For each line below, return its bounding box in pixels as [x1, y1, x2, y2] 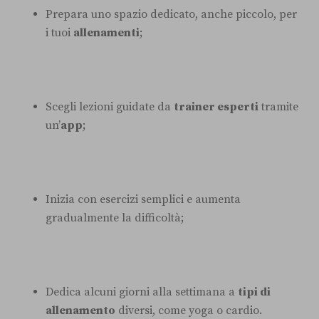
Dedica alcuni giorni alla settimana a [46, 284, 238, 299]
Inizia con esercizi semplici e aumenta [46, 192, 241, 206]
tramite [258, 99, 298, 114]
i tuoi [46, 25, 73, 40]
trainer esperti [174, 99, 258, 114]
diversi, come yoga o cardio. [115, 303, 262, 318]
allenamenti [73, 25, 140, 40]
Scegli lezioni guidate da [46, 99, 174, 114]
